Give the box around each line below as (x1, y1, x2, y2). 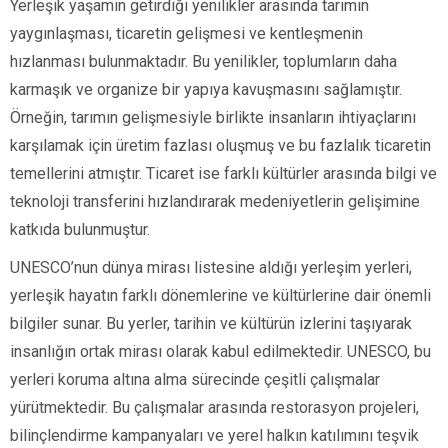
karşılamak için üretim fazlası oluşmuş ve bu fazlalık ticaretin (10, 136, 431, 156)
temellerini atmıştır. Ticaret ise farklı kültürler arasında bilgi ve (10, 164, 437, 184)
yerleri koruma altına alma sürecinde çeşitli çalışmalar (10, 370, 380, 390)
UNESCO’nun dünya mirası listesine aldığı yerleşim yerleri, (10, 258, 412, 278)
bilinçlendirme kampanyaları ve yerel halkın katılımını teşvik (10, 426, 419, 446)
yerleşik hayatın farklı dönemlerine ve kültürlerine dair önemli (10, 286, 431, 306)
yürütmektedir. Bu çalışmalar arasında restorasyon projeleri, (10, 398, 419, 418)
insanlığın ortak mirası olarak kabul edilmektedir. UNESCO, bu (10, 342, 431, 362)
